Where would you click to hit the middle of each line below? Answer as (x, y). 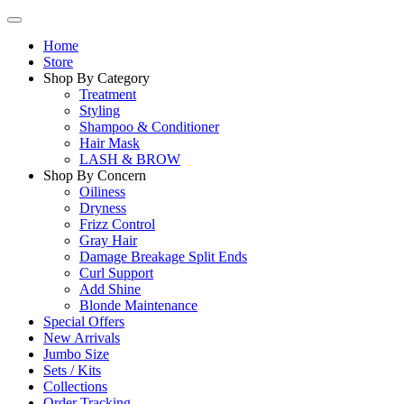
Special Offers (84, 321)
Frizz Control (117, 224)
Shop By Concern (95, 175)
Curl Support (116, 273)
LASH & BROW (130, 159)
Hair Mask (110, 143)
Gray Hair (108, 240)
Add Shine (110, 289)
